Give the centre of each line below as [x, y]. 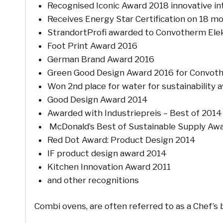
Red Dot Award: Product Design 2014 [121, 140]
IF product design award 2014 [107, 153]
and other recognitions [93, 180]
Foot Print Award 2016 [92, 46]
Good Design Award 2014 [97, 99]
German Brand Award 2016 [101, 59]
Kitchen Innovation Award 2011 [109, 167]
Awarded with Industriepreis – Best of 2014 [134, 113]
